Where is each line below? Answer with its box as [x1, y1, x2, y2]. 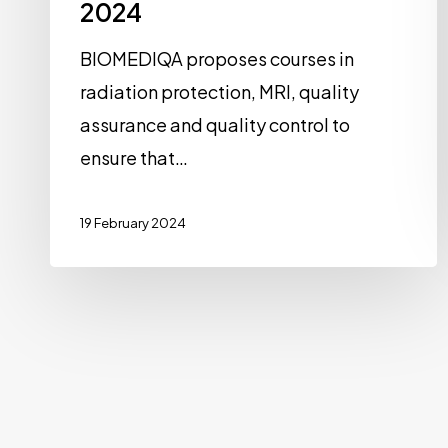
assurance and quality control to [80, 113, 351, 137]
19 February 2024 [80, 215, 187, 232]
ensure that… [80, 146, 189, 170]
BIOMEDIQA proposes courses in [80, 47, 355, 71]
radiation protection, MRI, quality [80, 80, 360, 104]
